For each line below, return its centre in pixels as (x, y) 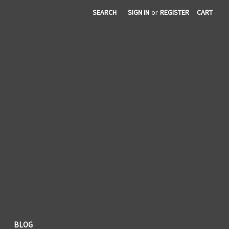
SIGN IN (139, 12)
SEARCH (105, 12)
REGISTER (175, 12)
